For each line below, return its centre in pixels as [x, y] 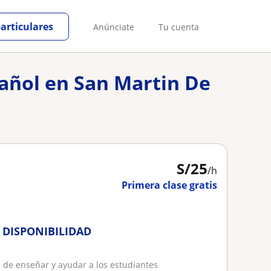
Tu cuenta [179, 27]
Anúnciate [114, 27]
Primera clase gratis [169, 185]
